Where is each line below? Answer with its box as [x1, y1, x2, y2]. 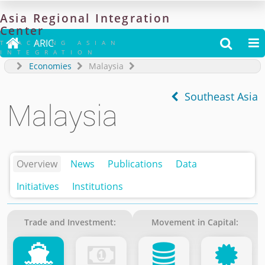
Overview [17, 157, 58, 170]
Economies [28, 60, 72, 72]
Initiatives [17, 179, 60, 193]
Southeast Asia [178, 89, 258, 104]
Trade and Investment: [24, 216, 116, 228]
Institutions [72, 179, 124, 193]
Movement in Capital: [151, 216, 239, 228]
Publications [108, 157, 163, 170]
